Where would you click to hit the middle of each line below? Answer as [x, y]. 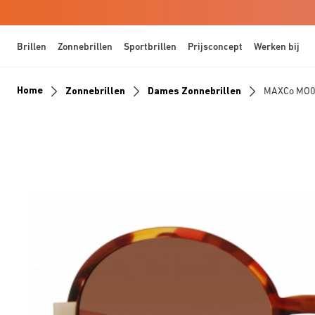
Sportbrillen [150, 46]
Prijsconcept [215, 46]
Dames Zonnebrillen [194, 90]
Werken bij [277, 46]
